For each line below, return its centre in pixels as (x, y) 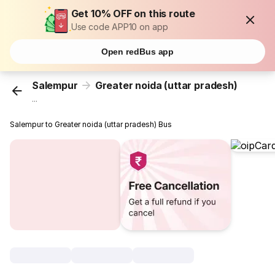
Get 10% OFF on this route (133, 14)
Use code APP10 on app (119, 27)
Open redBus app (137, 52)
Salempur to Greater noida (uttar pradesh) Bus (91, 125)
